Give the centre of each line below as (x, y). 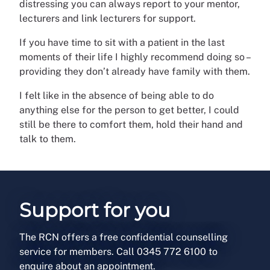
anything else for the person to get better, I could (129, 110)
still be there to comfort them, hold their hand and (131, 124)
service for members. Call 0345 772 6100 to (118, 251)
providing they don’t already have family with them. (135, 71)
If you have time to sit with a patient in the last (122, 42)
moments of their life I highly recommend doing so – (134, 57)
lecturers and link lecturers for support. (108, 18)
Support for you (95, 210)
